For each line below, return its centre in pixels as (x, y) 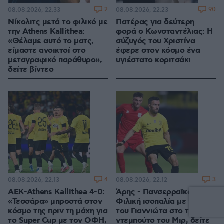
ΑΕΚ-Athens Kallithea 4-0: (56, 192)
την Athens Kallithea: (46, 32)
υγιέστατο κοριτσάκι (153, 60)
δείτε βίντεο (31, 70)
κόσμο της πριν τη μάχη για (58, 211)
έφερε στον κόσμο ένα (158, 51)
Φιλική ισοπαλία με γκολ (161, 202)
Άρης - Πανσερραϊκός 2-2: (164, 192)
